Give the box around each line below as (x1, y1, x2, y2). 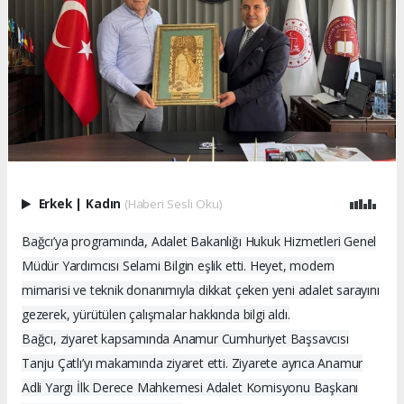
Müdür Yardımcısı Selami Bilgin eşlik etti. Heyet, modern (22, 257, 335, 275)
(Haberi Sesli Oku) (124, 196, 223, 213)
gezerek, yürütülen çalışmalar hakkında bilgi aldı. (22, 306, 290, 324)
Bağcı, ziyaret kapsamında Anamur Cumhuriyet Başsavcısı (22, 330, 349, 348)
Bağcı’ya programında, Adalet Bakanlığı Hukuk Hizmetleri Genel (22, 233, 377, 251)
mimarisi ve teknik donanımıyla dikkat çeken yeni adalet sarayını (22, 281, 380, 299)
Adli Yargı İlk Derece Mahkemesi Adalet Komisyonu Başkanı (22, 379, 359, 397)
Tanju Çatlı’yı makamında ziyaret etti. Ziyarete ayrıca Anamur (22, 354, 363, 372)
